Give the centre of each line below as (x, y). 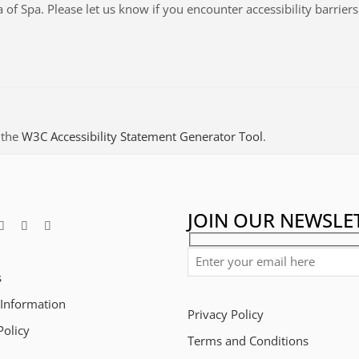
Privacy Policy (226, 315)
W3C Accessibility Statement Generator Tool (142, 137)
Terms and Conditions (248, 341)
